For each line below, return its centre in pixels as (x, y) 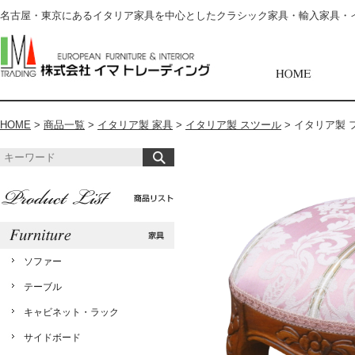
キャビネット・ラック (71, 312)
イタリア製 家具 (135, 125)
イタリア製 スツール (233, 125)
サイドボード (52, 338)
